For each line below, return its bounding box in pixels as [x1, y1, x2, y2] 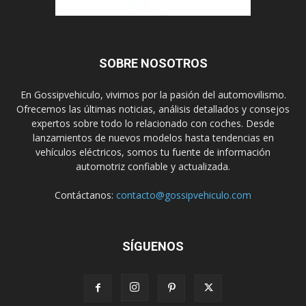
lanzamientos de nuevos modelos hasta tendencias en [32, 130, 274, 144]
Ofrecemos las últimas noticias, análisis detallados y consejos [16, 102, 290, 115]
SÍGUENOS [122, 238, 184, 253]
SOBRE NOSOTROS [98, 55, 208, 70]
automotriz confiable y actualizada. [76, 159, 230, 173]
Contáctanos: [55, 188, 116, 201]
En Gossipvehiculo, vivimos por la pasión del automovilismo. [20, 87, 286, 101]
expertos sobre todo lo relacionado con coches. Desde [31, 116, 275, 130]
